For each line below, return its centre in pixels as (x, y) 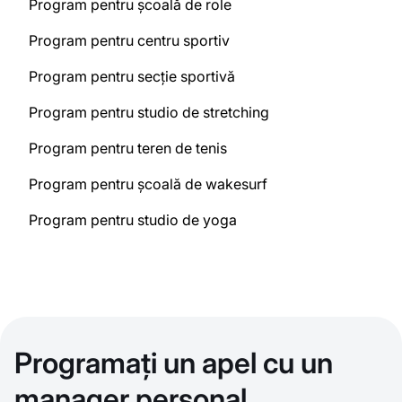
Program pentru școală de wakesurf (148, 184)
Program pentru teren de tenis (128, 149)
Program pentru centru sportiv (129, 41)
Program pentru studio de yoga (133, 220)
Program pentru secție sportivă (132, 77)
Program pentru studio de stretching (149, 113)
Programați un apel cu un (174, 363)
